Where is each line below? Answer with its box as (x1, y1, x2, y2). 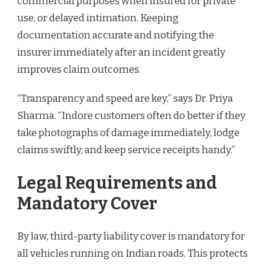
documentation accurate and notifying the (17, 28, 214, 41)
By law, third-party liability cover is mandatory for (17, 230, 245, 243)
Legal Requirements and (17, 172, 217, 193)
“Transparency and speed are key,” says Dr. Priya (17, 92, 233, 105)
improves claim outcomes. (17, 63, 141, 76)
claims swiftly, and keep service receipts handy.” (17, 143, 235, 156)
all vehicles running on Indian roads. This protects (17, 247, 248, 260)
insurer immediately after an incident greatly (17, 46, 225, 59)
